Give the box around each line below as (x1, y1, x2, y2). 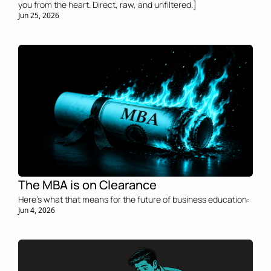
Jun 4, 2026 (18, 205, 55, 216)
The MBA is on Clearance (18, 177, 159, 194)
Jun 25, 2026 (18, 10, 59, 21)
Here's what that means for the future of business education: (18, 194, 249, 206)
